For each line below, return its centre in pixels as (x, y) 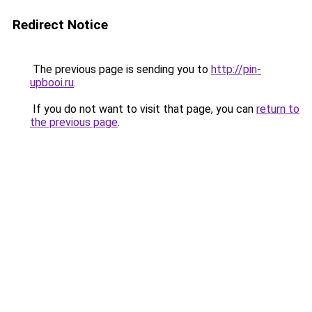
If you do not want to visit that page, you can (143, 109)
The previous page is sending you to (120, 69)
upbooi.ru (52, 83)
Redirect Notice (60, 25)
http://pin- (236, 69)
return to (278, 109)
